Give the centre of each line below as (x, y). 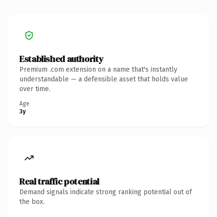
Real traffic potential (59, 181)
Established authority (62, 59)
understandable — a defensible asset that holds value (104, 79)
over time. (35, 89)
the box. (32, 201)
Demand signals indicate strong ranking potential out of (106, 192)
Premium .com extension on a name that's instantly (98, 69)
